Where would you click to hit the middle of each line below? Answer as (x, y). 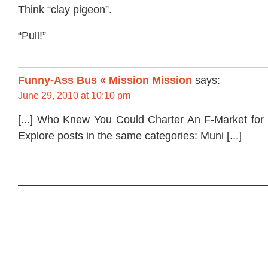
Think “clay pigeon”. (65, 9)
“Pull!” (32, 36)
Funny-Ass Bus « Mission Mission (105, 80)
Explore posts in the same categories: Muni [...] (130, 135)
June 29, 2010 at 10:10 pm (74, 96)
